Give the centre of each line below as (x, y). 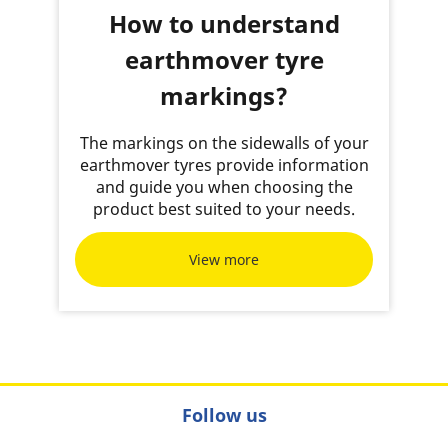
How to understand (224, 23)
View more (224, 259)
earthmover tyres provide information (224, 165)
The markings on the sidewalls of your (224, 143)
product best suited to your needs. (224, 209)
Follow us (224, 415)
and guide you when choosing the (224, 187)
